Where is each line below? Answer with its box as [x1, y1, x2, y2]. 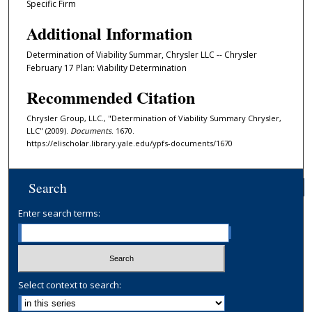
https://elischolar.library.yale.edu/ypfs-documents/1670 [26, 138, 233, 149]
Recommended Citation [26, 85, 195, 110]
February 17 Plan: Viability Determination [26, 61, 187, 74]
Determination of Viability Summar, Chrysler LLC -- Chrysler [26, 48, 257, 61]
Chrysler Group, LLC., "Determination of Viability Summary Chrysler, [26, 113, 281, 124]
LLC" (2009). [26, 125, 70, 136]
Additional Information [26, 20, 192, 45]
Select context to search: [18, 278, 122, 291]
